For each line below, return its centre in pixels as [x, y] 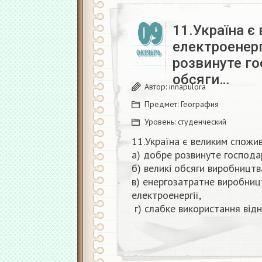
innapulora [187, 87]
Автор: [157, 87]
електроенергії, [166, 195]
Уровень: [161, 122]
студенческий [202, 122]
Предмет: [163, 104]
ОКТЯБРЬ [149, 53]
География [200, 104]
